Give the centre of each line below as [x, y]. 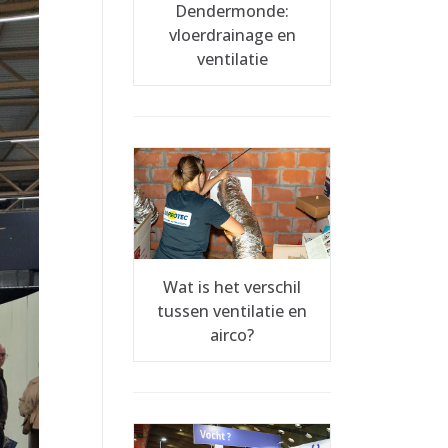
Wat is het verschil [232, 286]
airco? [232, 334]
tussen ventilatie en [232, 310]
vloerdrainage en [232, 35]
